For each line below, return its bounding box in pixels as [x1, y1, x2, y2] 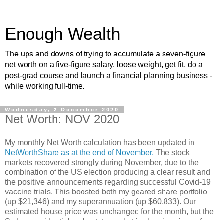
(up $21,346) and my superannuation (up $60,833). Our [5, 197, 196, 206]
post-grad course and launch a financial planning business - [5, 71, 212, 80]
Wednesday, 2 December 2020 [5, 107, 119, 112]
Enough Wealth [5, 25, 120, 43]
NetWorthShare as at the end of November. [5, 148, 154, 157]
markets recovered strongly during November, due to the [5, 158, 199, 166]
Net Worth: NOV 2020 [5, 112, 119, 126]
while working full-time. [5, 82, 84, 90]
